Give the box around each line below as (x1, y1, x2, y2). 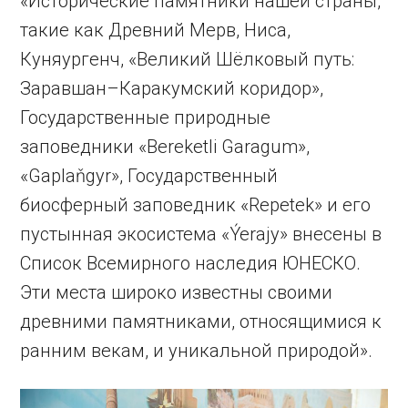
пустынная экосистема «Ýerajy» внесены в (20, 222, 382, 245)
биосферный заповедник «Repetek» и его (20, 193, 372, 216)
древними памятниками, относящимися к (20, 310, 382, 332)
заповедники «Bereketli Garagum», (20, 135, 311, 158)
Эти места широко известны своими (20, 280, 333, 303)
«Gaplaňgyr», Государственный (20, 164, 279, 187)
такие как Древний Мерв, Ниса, (20, 18, 291, 41)
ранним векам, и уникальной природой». (20, 339, 373, 362)
